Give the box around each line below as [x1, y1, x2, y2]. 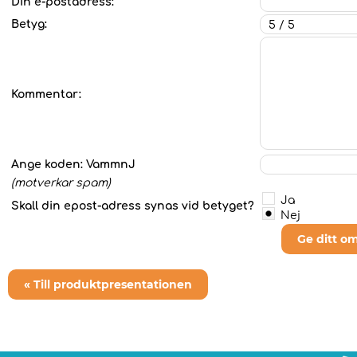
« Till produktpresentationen [24, 277, 192, 292]
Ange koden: [11, 159, 86, 171]
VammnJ [86, 159, 135, 171]
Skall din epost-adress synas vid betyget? [11, 200, 257, 212]
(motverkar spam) [11, 177, 111, 189]
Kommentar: [11, 88, 81, 100]
